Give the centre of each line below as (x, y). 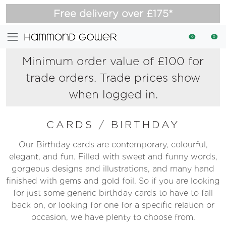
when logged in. (113, 94)
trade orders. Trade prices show (113, 77)
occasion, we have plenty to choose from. (113, 217)
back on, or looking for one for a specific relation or (113, 205)
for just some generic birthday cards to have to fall (113, 193)
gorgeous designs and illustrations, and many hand (113, 169)
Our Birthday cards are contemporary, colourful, (113, 145)
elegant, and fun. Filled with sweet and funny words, (113, 157)
